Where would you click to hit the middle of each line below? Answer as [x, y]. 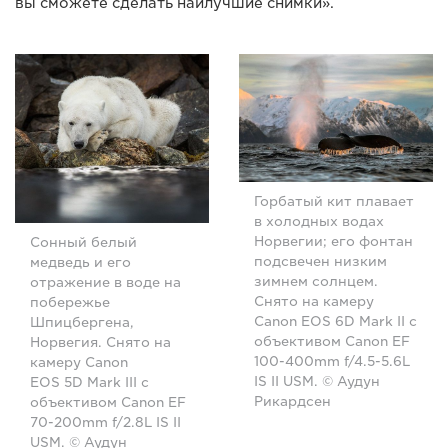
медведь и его [80, 263]
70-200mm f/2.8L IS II [105, 423]
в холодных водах [319, 222]
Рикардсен [294, 402]
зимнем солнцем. [316, 282]
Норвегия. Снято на [100, 343]
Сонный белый [83, 243]
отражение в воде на [105, 283]
